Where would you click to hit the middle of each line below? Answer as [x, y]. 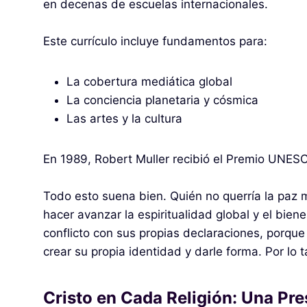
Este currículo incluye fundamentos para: [155, 41]
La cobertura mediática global [149, 81]
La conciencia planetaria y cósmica [162, 100]
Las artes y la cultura [124, 118]
